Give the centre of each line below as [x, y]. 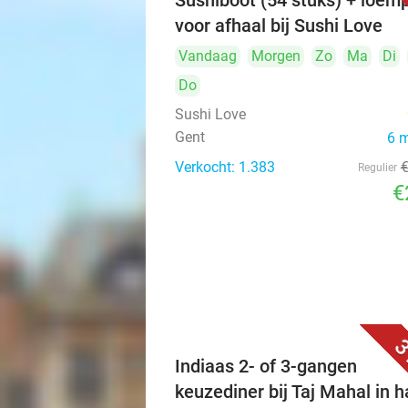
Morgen [276, 56]
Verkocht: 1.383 [225, 167]
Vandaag [208, 56]
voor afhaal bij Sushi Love [279, 25]
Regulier [377, 168]
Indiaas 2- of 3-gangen [266, 366]
